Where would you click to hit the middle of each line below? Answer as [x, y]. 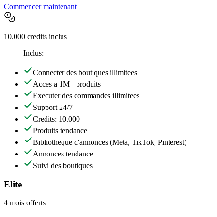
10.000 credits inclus [35, 36]
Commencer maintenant [40, 6]
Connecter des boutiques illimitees [85, 72]
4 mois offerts [25, 203]
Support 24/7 [53, 107]
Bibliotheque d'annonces [70, 142]
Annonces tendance [63, 154]
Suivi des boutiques [63, 165]
